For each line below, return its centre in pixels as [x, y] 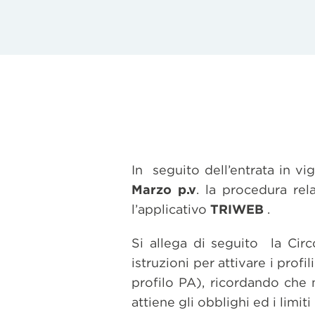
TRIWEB [237, 209]
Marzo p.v [164, 189]
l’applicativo [171, 209]
